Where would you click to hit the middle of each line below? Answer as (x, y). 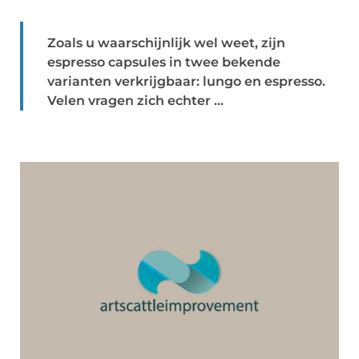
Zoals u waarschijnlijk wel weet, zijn (166, 43)
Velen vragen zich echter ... (135, 101)
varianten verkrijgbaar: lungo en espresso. (186, 81)
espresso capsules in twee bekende (164, 62)
